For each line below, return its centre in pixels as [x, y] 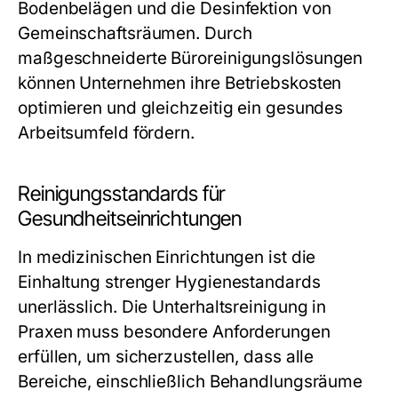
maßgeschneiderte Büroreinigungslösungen [191, 58]
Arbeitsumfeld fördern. [106, 133]
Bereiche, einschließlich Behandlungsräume [191, 382]
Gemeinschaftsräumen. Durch [135, 33]
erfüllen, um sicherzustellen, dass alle [166, 357]
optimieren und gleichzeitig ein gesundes [181, 108]
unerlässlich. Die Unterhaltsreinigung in [172, 307]
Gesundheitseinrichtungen [130, 219]
